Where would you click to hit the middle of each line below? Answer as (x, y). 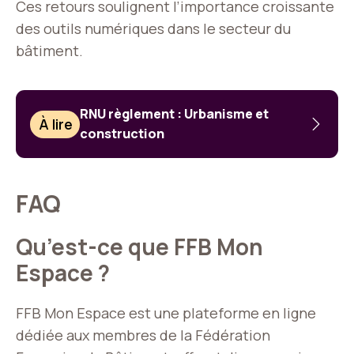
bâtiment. (49, 51)
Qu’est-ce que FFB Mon (139, 247)
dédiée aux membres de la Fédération (143, 335)
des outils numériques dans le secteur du (153, 29)
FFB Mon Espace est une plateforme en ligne (166, 313)
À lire (56, 124)
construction (122, 134)
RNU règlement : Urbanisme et (175, 114)
